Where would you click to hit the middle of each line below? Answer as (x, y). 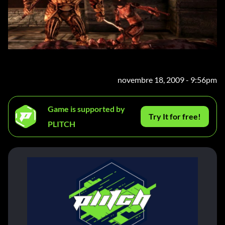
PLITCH (62, 124)
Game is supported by (86, 109)
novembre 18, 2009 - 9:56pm (167, 80)
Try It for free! (175, 117)
